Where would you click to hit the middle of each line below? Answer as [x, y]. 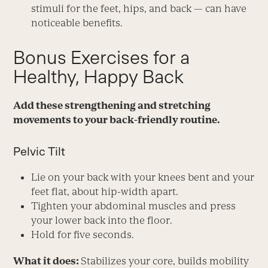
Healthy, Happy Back [99, 76]
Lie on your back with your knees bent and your [143, 177]
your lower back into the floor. [102, 220]
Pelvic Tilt [39, 151]
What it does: [47, 261]
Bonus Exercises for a [102, 57]
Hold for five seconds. [83, 234]
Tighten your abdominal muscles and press [134, 205]
